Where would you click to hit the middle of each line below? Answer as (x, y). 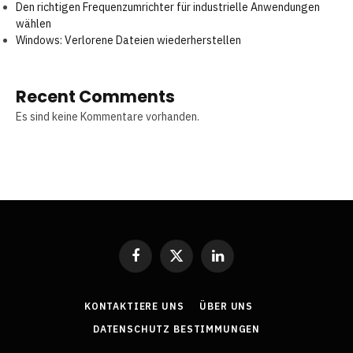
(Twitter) (195, 277)
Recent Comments (95, 97)
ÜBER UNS (227, 307)
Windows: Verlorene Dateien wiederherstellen (128, 41)
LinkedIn (236, 262)
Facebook (158, 262)
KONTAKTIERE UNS (134, 307)
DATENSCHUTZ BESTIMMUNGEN (176, 329)
